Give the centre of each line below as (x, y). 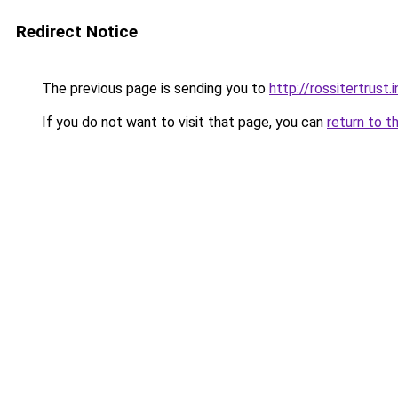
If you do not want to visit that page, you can (183, 122)
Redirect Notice (77, 32)
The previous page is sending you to (154, 88)
